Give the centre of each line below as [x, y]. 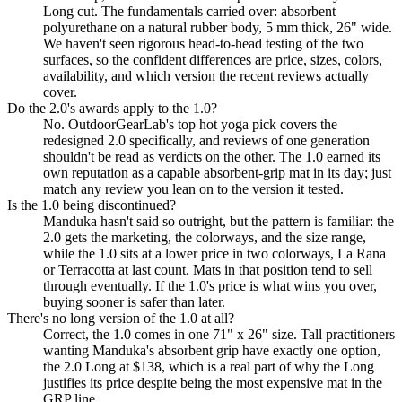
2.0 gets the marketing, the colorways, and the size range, [205, 238]
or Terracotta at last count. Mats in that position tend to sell [208, 270]
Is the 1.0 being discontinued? [92, 205]
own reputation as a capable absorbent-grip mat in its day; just [217, 173]
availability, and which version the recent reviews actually [206, 76]
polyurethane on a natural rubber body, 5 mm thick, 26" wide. [218, 28]
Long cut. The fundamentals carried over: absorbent [189, 12]
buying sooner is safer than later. [134, 302]
